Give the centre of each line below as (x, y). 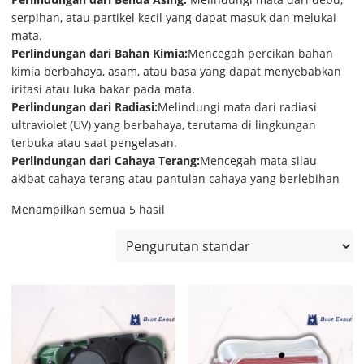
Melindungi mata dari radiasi (237, 106)
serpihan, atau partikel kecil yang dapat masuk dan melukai (173, 17)
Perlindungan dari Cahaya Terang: (105, 160)
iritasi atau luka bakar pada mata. (103, 89)
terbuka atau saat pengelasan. (94, 142)
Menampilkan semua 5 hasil (88, 209)
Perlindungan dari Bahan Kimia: (99, 53)
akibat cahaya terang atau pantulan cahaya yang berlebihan (175, 178)
